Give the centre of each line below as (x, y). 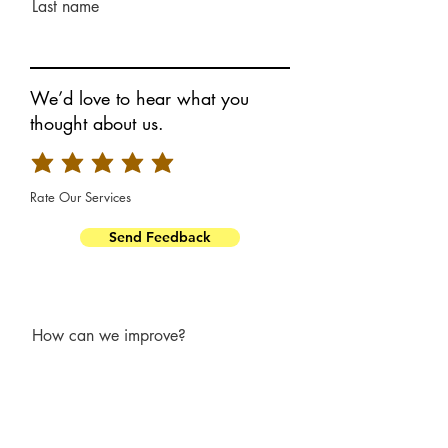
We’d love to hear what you (139, 98)
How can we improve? (109, 335)
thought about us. (97, 123)
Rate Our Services (80, 196)
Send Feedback (160, 236)
